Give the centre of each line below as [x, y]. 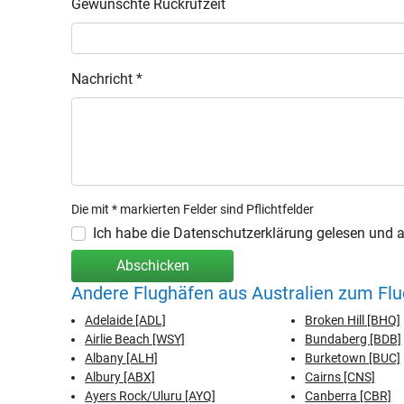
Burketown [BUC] [353, 358]
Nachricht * [107, 79]
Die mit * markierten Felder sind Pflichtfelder [193, 209]
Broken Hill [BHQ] [353, 320]
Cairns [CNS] [340, 377]
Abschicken [152, 266]
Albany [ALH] [122, 358]
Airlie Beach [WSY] [135, 339]
